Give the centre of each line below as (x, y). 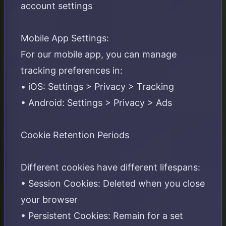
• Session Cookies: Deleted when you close (113, 183)
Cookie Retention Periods (75, 135)
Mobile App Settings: (65, 38)
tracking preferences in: (72, 70)
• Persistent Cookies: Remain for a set (102, 216)
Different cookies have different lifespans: (110, 167)
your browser (49, 200)
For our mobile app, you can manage (99, 54)
